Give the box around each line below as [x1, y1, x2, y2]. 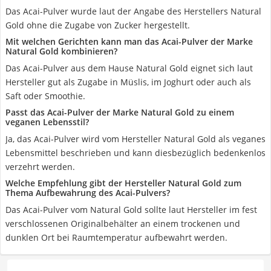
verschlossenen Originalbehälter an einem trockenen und [5, 218, 240, 229]
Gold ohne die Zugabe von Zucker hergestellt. [5, 19, 190, 31]
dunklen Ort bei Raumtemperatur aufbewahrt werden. [5, 232, 227, 243]
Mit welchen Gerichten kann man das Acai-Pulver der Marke [5, 36, 253, 47]
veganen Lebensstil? [5, 116, 89, 128]
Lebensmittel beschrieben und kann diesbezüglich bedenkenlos [5, 147, 266, 158]
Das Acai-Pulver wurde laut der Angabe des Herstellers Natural [5, 5, 261, 17]
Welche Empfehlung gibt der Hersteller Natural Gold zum [5, 177, 241, 189]
